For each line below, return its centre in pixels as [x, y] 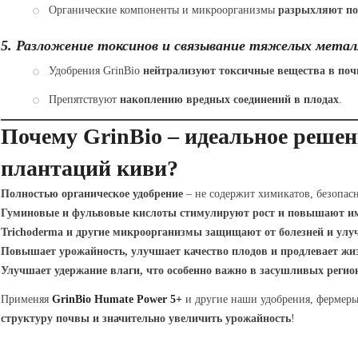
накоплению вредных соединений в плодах [229, 99]
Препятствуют [84, 99]
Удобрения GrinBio [95, 70]
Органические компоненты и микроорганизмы [163, 10]
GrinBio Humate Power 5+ [117, 299]
